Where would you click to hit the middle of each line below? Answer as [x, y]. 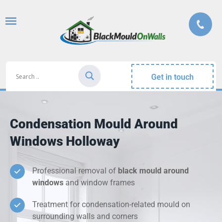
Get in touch [173, 77]
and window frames [99, 183]
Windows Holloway [65, 141]
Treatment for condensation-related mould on [111, 205]
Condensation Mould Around [94, 124]
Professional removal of [75, 171]
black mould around [153, 171]
